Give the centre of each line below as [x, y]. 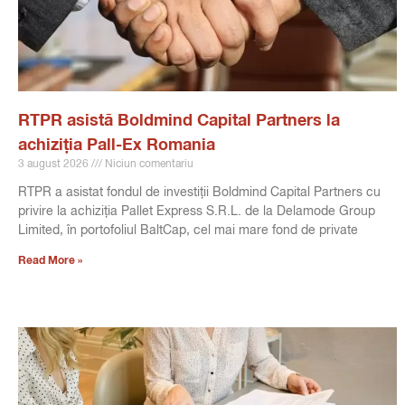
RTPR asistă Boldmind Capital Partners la [179, 122]
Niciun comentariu [148, 165]
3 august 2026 [55, 165]
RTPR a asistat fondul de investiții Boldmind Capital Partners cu [199, 193]
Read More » [50, 262]
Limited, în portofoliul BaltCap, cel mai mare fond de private [188, 231]
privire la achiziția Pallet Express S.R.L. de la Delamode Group [197, 212]
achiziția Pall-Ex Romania [117, 146]
